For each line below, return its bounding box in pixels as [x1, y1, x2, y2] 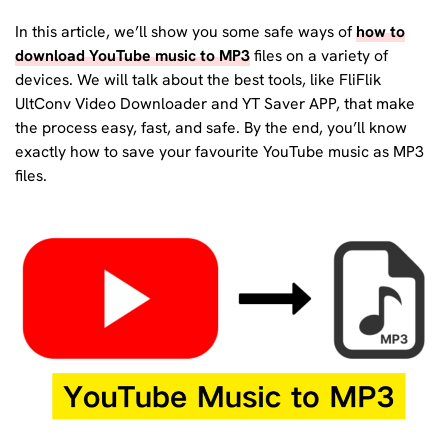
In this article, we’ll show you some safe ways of [15, 20, 356, 42]
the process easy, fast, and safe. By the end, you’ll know [15, 116, 407, 138]
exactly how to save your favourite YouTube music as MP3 [15, 140, 424, 162]
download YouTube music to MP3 [15, 44, 250, 66]
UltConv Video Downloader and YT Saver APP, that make [15, 92, 415, 114]
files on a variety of [250, 44, 388, 66]
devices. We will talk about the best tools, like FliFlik [15, 68, 381, 90]
